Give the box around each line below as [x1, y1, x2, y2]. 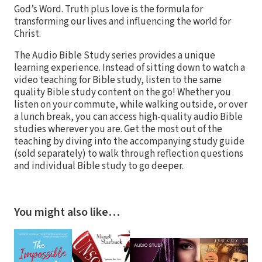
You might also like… [14, 204, 120, 220]
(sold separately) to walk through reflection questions [14, 146, 243, 161]
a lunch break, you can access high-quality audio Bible [14, 109, 243, 124]
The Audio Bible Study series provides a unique [14, 48, 215, 63]
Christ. [14, 26, 41, 41]
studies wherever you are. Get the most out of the [14, 122, 222, 136]
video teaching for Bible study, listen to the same [14, 73, 222, 87]
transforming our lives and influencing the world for [14, 14, 231, 29]
